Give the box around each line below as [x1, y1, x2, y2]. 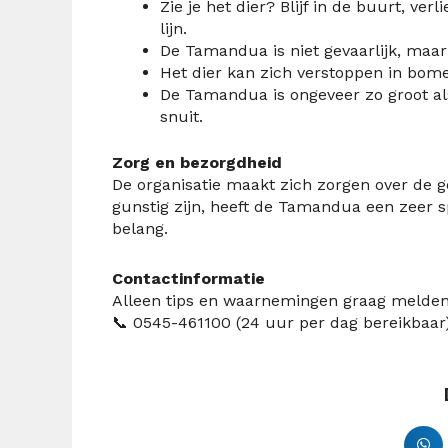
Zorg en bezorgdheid [112, 152, 282, 172]
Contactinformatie [112, 268, 265, 288]
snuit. [160, 106, 203, 126]
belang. [112, 218, 168, 238]
